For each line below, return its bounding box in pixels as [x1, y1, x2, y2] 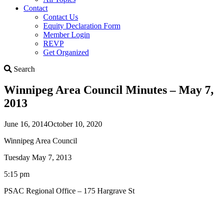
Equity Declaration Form [43, 21, 120, 30]
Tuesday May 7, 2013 [4, 153, 72, 162]
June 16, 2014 [4, 119, 48, 128]
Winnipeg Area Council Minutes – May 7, [4, 83, 214, 96]
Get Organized [43, 48, 89, 56]
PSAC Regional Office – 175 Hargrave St [4, 186, 135, 195]
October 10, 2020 [48, 119, 102, 128]
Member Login [43, 30, 90, 39]
